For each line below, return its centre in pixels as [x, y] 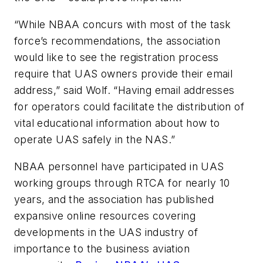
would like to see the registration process [117, 57]
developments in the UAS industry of [106, 232]
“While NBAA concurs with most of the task [123, 24]
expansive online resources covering [105, 215]
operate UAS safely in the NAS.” [95, 139]
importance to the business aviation [102, 248]
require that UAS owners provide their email [124, 73]
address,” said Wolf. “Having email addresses [124, 90]
